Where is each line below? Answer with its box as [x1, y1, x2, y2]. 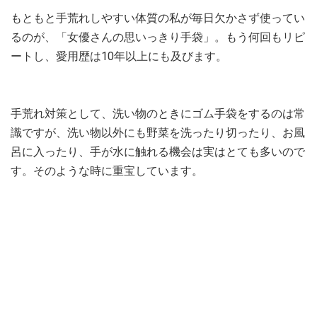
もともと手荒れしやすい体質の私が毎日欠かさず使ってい [11, 11, 305, 25]
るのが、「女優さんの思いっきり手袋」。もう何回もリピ [11, 30, 305, 44]
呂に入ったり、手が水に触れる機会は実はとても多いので [11, 145, 305, 158]
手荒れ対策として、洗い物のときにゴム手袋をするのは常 [11, 107, 305, 120]
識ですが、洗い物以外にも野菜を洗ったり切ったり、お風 [11, 126, 305, 139]
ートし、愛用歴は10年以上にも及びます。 [11, 50, 227, 63]
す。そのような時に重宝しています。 [11, 164, 203, 178]
